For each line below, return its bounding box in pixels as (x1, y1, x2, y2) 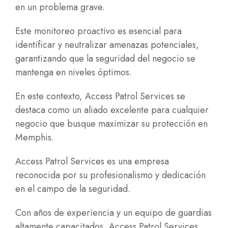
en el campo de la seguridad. (15, 182, 130, 195)
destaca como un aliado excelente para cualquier (15, 103, 209, 117)
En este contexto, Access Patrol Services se (15, 90, 185, 103)
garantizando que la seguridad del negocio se (15, 52, 195, 65)
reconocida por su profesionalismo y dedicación (15, 168, 206, 182)
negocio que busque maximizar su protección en (15, 117, 208, 130)
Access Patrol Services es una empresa (15, 155, 169, 168)
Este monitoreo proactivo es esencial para (15, 24, 182, 38)
